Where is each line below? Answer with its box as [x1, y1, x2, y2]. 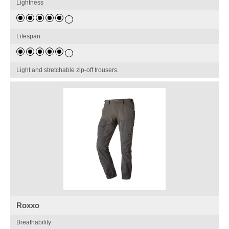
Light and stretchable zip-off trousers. [16, 66, 119, 74]
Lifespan [16, 33, 41, 40]
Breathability [16, 219, 52, 226]
